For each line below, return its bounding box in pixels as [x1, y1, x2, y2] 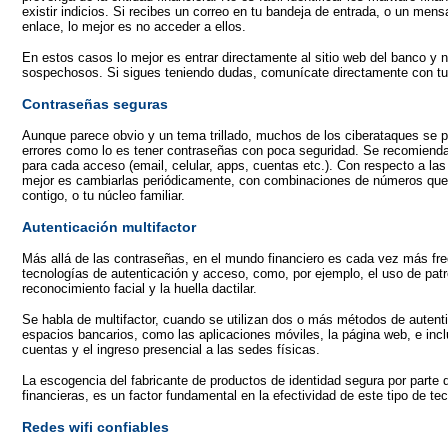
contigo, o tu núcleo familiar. [22, 188, 185, 203]
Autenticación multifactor [22, 219, 196, 235]
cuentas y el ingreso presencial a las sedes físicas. [22, 342, 320, 357]
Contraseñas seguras [22, 96, 168, 112]
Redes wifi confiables [22, 419, 169, 435]
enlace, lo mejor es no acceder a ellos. [22, 19, 246, 34]
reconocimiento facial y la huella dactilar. [22, 281, 257, 296]
